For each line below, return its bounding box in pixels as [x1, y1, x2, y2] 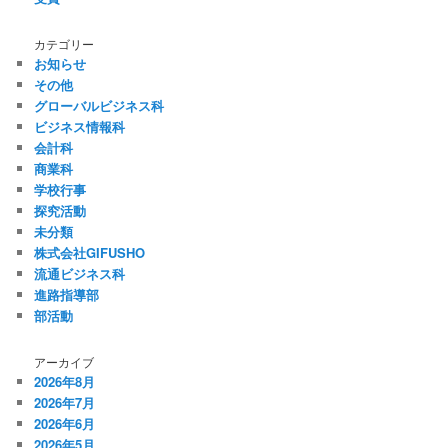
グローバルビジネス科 [34, 95, 165, 115]
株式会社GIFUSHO [34, 242, 146, 262]
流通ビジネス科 [34, 263, 126, 283]
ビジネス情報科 [34, 116, 126, 136]
